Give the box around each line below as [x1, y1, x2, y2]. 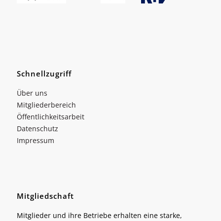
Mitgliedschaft [16, 191, 74, 201]
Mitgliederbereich [16, 100, 76, 110]
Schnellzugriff [16, 69, 72, 79]
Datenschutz [16, 124, 58, 134]
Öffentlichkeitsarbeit [16, 112, 84, 122]
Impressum [16, 136, 54, 146]
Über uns [16, 88, 47, 98]
